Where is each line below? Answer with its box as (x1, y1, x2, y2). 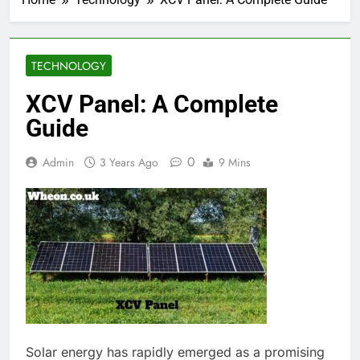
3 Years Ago (100, 153, 158, 170)
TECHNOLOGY (31, 57, 106, 74)
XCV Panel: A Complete (26, 89, 278, 118)
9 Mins (219, 153, 251, 170)
